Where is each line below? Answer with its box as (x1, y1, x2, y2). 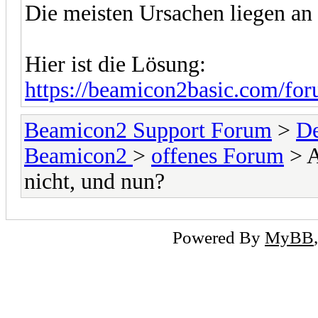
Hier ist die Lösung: (25, 51, 206, 77)
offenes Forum (151, 143, 284, 168)
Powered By (172, 226, 265, 247)
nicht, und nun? (24, 168, 165, 194)
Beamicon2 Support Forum (24, 117, 272, 143)
